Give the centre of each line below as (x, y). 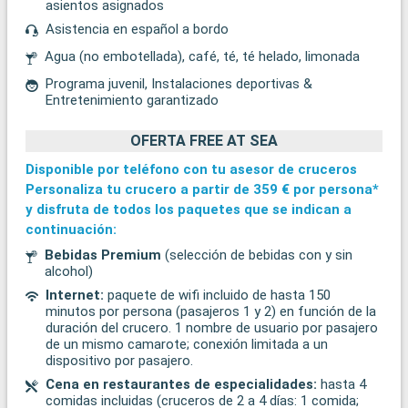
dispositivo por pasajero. (119, 361)
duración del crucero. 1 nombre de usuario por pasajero (212, 328)
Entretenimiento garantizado (132, 100)
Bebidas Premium (103, 255)
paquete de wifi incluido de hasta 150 (217, 296)
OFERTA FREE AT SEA (204, 140)
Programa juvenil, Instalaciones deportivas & (179, 83)
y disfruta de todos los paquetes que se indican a (189, 210)
